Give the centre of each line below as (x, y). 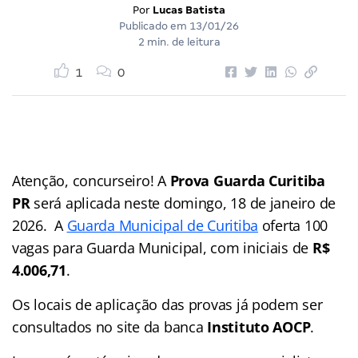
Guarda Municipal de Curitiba (163, 225)
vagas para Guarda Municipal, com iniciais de (162, 247)
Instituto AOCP (259, 326)
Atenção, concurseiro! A (91, 180)
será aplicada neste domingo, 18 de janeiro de (183, 203)
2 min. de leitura (179, 42)
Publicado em (154, 26)
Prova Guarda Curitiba (247, 180)
